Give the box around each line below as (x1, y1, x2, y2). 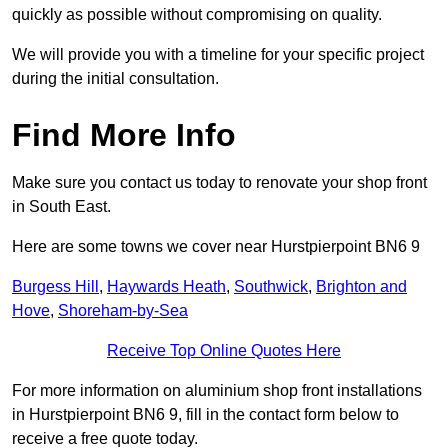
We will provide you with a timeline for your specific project (12, 46, 424, 64)
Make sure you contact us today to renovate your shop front (12, 174, 427, 192)
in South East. (12, 198, 111, 216)
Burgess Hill (12, 278, 99, 296)
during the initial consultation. (12, 70, 219, 88)
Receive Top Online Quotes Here (107, 342, 341, 360)
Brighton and (316, 278, 407, 296)
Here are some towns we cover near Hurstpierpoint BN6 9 (12, 238, 420, 256)
